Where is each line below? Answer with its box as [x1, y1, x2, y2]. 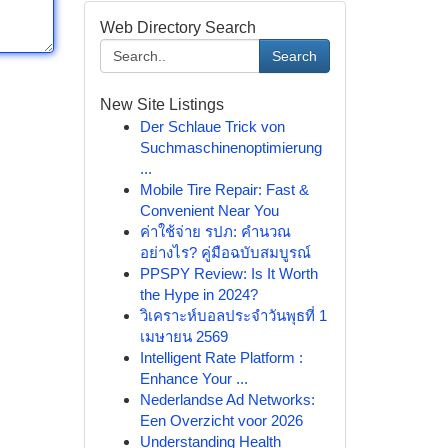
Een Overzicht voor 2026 [139, 412, 303, 429]
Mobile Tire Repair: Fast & [139, 181, 309, 198]
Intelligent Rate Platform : [139, 349, 303, 366]
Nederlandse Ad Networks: [139, 391, 315, 408]
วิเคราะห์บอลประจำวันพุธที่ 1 [139, 307, 327, 324]
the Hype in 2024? [139, 286, 258, 303]
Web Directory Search [99, 19, 256, 36]
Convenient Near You [139, 202, 279, 219]
